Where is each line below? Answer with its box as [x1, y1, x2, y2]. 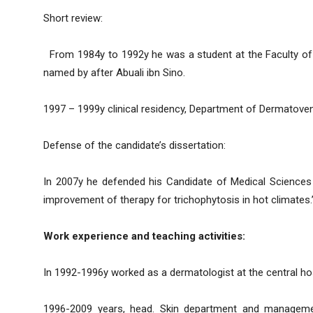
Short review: [43, 12, 103, 25]
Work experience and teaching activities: [43, 230, 245, 243]
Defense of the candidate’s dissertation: [43, 139, 226, 152]
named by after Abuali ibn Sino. [43, 66, 185, 80]
